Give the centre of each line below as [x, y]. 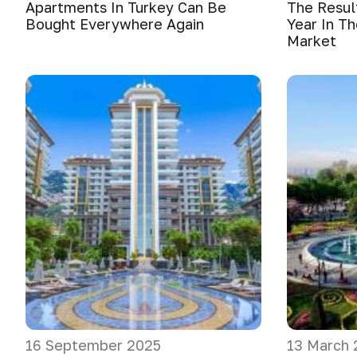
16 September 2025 [93, 345]
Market [312, 41]
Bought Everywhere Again [115, 24]
